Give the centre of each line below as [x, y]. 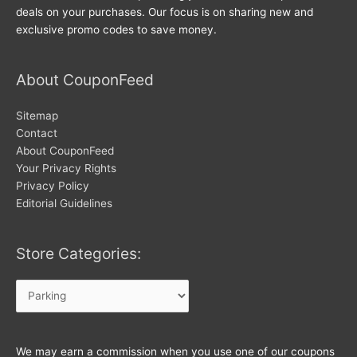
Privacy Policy [53, 185]
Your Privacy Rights [66, 168]
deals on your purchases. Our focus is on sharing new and [165, 12]
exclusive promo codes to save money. [116, 30]
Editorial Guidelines [64, 203]
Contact [37, 133]
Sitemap [37, 115]
